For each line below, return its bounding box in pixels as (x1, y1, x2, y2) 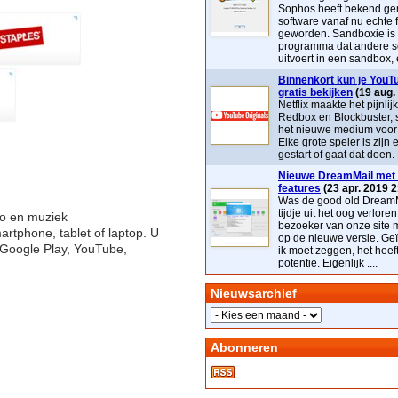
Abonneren (211, 340, 278, 354)
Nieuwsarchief (211, 286, 297, 300)
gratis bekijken (278, 86, 353, 99)
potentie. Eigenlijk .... (278, 257, 378, 269)
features (278, 182, 321, 195)
